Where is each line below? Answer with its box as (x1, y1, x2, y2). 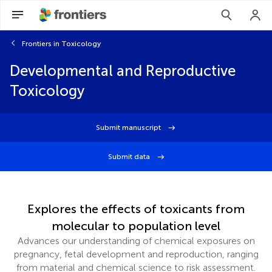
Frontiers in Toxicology (22, 39, 101, 48)
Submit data (108, 152, 152, 161)
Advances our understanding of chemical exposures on (17, 235, 255, 246)
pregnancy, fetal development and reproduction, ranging (13, 248, 259, 260)
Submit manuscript (96, 123, 163, 132)
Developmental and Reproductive (10, 62, 236, 80)
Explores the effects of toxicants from (27, 202, 245, 216)
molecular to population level (52, 219, 220, 233)
